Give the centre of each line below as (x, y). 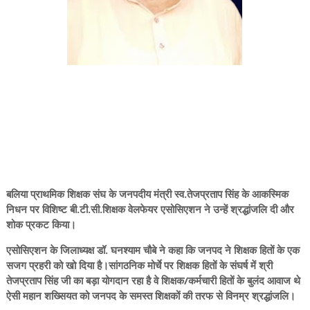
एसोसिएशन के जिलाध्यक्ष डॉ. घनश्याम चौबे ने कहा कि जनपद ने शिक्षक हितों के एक (153, 250)
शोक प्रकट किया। (41, 224)
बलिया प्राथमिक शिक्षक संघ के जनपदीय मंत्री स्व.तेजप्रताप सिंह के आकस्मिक (147, 194)
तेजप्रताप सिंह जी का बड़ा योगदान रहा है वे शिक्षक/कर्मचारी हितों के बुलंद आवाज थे (153, 280)
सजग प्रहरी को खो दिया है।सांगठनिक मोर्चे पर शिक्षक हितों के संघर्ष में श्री (139, 265)
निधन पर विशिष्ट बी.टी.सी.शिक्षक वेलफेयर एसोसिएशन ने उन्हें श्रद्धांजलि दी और (150, 209)
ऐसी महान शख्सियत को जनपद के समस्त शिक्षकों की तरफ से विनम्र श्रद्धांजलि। (151, 295)
